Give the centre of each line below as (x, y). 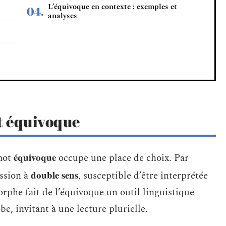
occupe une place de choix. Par (122, 158)
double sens (54, 175)
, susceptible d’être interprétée (143, 176)
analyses (63, 16)
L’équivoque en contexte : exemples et (112, 7)
